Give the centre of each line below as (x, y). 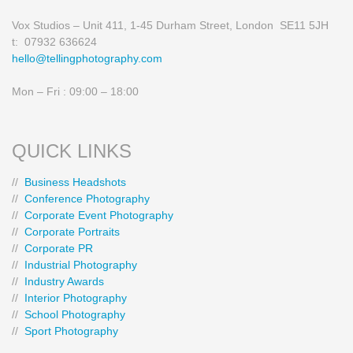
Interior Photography (76, 298)
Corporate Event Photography (99, 216)
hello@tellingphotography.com (87, 59)
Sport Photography (71, 331)
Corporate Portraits (72, 232)
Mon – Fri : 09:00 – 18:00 (75, 92)
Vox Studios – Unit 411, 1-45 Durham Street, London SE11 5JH (170, 26)
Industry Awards (64, 282)
